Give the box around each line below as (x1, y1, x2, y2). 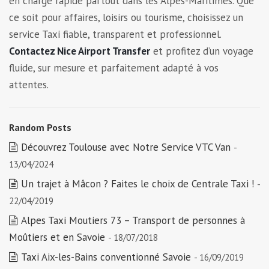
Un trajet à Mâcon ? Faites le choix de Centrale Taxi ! (21, 177, 254, 190)
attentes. (9, 78, 48, 91)
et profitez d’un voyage (150, 44, 253, 58)
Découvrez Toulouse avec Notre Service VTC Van (21, 141, 231, 154)
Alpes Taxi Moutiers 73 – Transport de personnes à (21, 214, 245, 227)
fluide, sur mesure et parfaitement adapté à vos (9, 61, 219, 74)
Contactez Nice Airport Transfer (9, 44, 150, 58)
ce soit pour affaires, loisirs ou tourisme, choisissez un (9, 11, 243, 24)
